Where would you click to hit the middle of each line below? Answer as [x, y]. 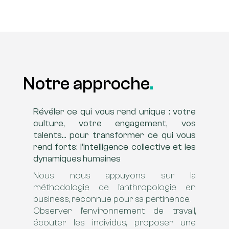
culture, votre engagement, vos [114, 123]
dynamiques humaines [77, 159]
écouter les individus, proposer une [114, 223]
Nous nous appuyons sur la [114, 176]
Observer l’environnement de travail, [114, 211]
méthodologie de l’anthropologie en [114, 187]
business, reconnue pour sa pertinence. [111, 199]
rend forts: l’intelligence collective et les [114, 147]
